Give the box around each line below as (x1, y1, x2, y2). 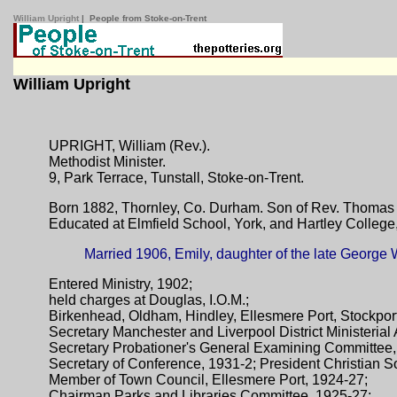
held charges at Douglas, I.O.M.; (49, 292, 253, 307)
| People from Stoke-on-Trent (82, 13, 206, 23)
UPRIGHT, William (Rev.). (49, 138, 214, 153)
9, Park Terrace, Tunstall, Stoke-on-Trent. (49, 170, 304, 185)
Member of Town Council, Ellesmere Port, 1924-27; (49, 372, 371, 387)
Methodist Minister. (49, 154, 169, 169)
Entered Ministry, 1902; (49, 276, 196, 292)
